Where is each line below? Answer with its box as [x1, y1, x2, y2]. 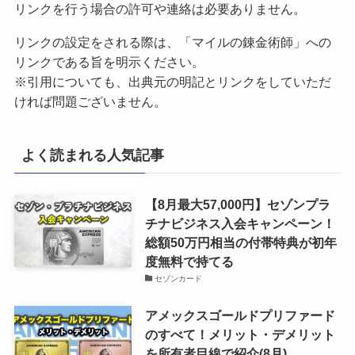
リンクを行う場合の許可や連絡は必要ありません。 [13, 2, 306, 17]
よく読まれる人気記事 [21, 147, 164, 163]
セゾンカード [155, 273, 203, 283]
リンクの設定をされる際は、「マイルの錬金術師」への [13, 34, 331, 49]
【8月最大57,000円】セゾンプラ [144, 197, 330, 212]
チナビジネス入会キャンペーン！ [144, 216, 335, 231]
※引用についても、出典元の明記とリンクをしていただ [13, 74, 331, 89]
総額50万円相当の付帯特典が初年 [144, 235, 337, 250]
